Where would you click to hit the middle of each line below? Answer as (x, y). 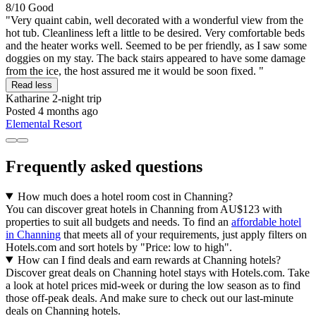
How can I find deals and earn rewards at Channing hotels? (149, 260)
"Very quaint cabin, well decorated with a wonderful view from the (154, 20)
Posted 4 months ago (52, 111)
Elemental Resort (44, 123)
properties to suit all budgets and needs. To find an (119, 221)
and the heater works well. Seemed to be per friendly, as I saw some (156, 45)
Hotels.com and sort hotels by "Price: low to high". (119, 247)
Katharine (28, 98)
